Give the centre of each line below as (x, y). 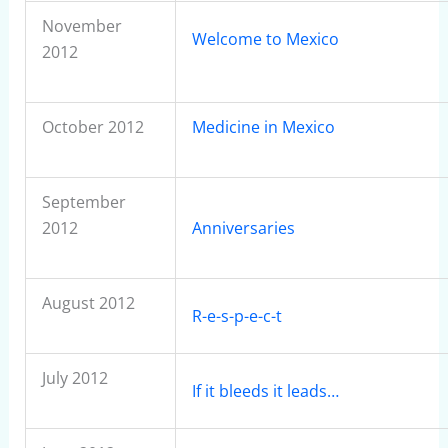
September (83, 202)
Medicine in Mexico (263, 127)
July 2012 (74, 378)
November (81, 26)
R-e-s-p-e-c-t (236, 316)
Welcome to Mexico (265, 39)
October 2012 (92, 127)
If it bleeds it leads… (265, 391)
